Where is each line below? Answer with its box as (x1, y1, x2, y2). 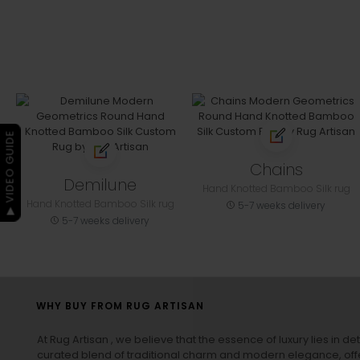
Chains (249, 158, 303, 182)
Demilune (63, 174, 137, 197)
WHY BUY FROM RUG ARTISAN (36, 299, 204, 313)
